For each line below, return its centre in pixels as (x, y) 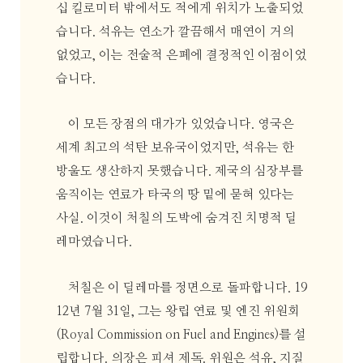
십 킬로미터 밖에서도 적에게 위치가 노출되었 (179, 8)
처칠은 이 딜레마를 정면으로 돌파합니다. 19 (188, 288)
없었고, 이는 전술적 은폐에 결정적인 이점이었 (181, 55)
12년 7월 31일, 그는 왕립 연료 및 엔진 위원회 (177, 311)
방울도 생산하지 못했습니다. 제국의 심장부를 (179, 172)
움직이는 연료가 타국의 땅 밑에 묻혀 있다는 (175, 195)
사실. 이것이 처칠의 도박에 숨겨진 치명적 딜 (176, 219)
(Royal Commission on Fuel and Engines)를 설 (181, 335)
